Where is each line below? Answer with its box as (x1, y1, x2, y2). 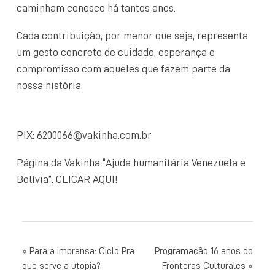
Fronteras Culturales (162, 260, 246, 271)
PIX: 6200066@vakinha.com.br (17, 129, 152, 141)
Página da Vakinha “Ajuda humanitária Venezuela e (17, 157, 246, 168)
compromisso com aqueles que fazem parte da (17, 63, 230, 74)
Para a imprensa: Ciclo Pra (29, 246, 134, 256)
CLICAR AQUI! (56, 173, 118, 185)
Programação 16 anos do (155, 246, 253, 256)
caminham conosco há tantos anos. (17, 2, 176, 14)
